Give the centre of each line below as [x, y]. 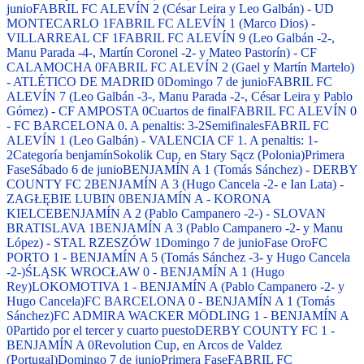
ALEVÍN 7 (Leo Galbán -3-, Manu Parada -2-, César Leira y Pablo [180, 97]
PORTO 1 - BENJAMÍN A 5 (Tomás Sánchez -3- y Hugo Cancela [178, 258]
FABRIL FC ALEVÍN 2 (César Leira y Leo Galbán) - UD [183, 9]
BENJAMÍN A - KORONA [198, 199]
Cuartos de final [189, 111]
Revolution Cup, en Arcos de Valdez [188, 345]
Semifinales [234, 126]
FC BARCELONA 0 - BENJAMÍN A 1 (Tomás [210, 301]
